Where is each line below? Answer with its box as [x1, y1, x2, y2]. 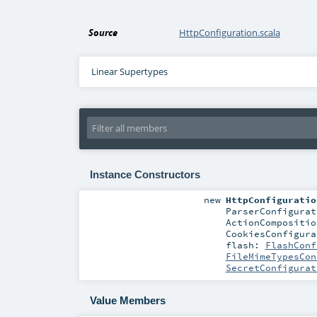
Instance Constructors [89, 168, 200, 181]
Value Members [89, 294, 166, 307]
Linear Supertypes [91, 65, 168, 79]
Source [88, 26, 118, 40]
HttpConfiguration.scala [179, 26, 281, 40]
